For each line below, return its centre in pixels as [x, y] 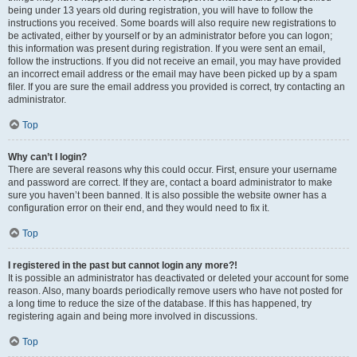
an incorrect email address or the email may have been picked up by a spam [173, 74]
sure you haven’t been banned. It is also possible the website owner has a [167, 195]
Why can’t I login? [47, 157]
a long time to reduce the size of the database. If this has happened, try [160, 304]
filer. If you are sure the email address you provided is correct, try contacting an [177, 87]
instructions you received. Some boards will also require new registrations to [172, 23]
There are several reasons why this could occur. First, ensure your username [173, 170]
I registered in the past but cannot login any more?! [123, 265]
